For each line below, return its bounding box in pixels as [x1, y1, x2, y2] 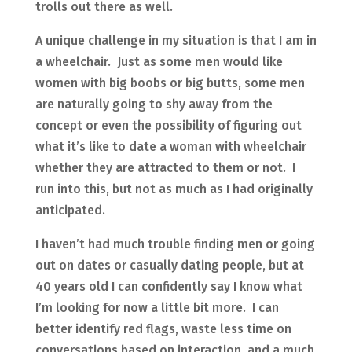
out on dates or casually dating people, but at [35, 258, 304, 273]
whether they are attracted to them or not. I [35, 160, 295, 176]
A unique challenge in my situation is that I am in [35, 33, 317, 49]
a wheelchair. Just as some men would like [35, 54, 283, 70]
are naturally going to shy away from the [35, 97, 273, 112]
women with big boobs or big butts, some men [35, 75, 305, 91]
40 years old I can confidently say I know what [35, 279, 302, 295]
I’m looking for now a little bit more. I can [35, 300, 279, 316]
